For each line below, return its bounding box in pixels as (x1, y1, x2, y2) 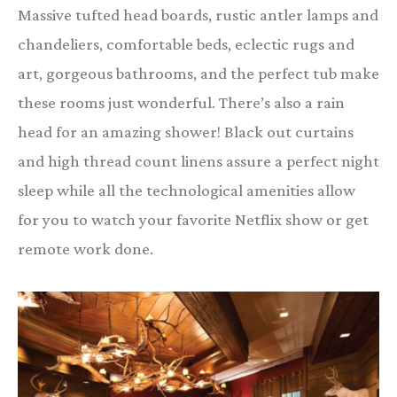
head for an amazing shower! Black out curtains (18, 122, 354, 142)
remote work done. (18, 239, 153, 259)
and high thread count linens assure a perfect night (18, 152, 379, 171)
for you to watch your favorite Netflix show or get (18, 210, 369, 230)
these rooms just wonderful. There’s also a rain (18, 93, 345, 113)
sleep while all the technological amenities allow (18, 181, 355, 200)
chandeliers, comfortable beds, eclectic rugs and (18, 35, 354, 54)
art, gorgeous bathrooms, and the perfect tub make (18, 64, 379, 83)
